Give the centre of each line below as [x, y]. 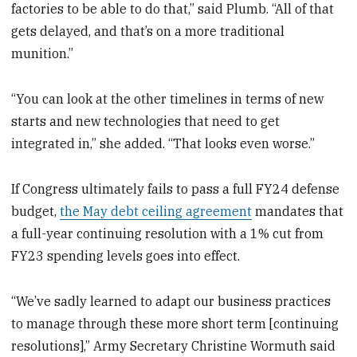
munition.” [43, 54]
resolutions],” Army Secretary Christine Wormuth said [174, 345]
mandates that [298, 211]
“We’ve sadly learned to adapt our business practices [171, 301]
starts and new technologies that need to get [146, 122]
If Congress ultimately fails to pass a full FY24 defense [176, 188]
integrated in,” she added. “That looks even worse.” [163, 144]
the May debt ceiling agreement [156, 211]
